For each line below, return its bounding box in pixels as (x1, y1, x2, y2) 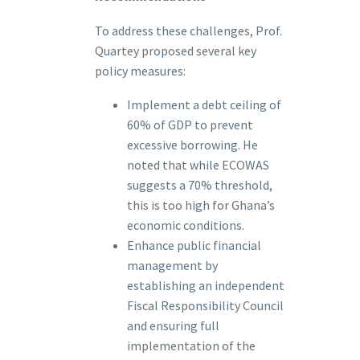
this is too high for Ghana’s (127, 197, 275, 214)
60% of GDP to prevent (127, 117, 253, 133)
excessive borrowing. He (127, 137, 258, 153)
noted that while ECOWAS (127, 157, 269, 174)
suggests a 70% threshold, (127, 177, 272, 194)
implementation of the (127, 337, 256, 354)
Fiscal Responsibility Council (127, 297, 284, 314)
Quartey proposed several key (95, 42, 256, 59)
